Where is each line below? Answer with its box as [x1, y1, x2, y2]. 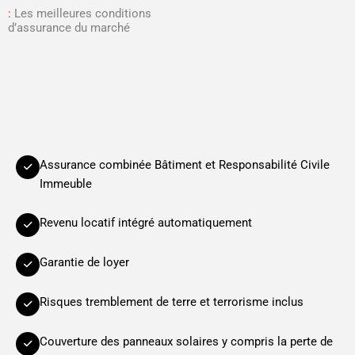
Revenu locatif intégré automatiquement [40, 216, 252, 231]
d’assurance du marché [8, 21, 130, 36]
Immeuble [40, 177, 92, 192]
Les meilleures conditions [14, 6, 151, 21]
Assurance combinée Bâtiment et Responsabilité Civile [40, 158, 330, 173]
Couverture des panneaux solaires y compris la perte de [40, 334, 333, 349]
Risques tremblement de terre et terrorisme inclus [40, 295, 303, 310]
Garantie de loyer [40, 255, 129, 270]
